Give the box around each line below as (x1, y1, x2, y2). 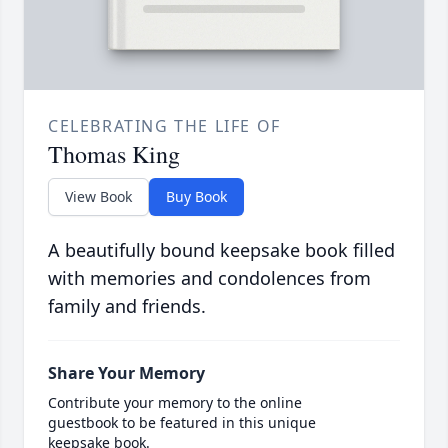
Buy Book (166, 187, 227, 207)
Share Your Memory (48, 362, 205, 385)
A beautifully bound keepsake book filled (48, 238, 395, 263)
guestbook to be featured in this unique (48, 413, 316, 433)
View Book (65, 187, 132, 207)
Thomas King (48, 138, 180, 171)
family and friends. (48, 294, 206, 319)
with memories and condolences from (48, 266, 371, 291)
